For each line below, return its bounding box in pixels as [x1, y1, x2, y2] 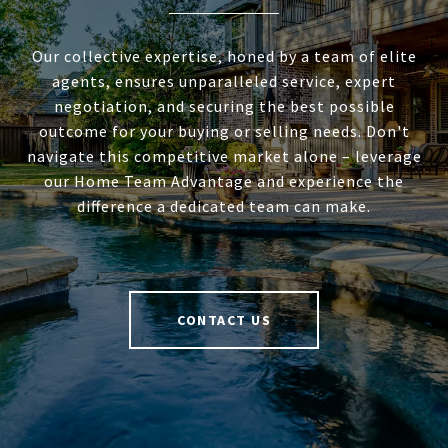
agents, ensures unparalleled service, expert [52, 71, 396, 92]
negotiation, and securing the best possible [53, 96, 395, 117]
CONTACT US [177, 311, 271, 330]
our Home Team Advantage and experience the [44, 171, 404, 192]
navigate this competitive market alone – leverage [26, 146, 422, 167]
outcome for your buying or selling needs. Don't [38, 121, 410, 142]
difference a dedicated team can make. [77, 196, 371, 217]
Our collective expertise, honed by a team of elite [31, 46, 417, 67]
